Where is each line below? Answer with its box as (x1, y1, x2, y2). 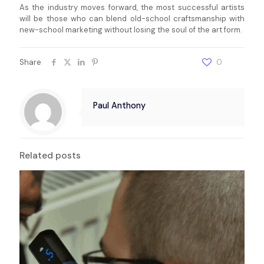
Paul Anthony (93, 100, 146, 111)
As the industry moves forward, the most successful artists (19, 2, 245, 13)
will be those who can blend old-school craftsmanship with (19, 14, 245, 24)
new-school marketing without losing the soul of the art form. (19, 25, 242, 35)
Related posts (19, 150, 81, 162)
